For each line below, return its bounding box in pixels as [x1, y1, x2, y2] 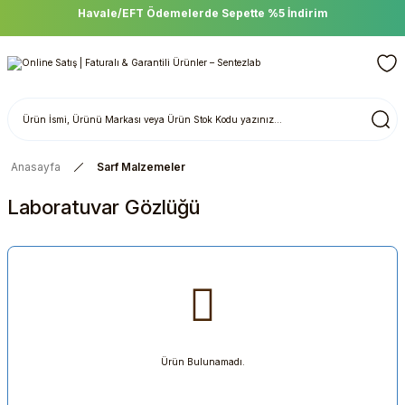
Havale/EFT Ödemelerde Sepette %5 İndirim [77, 6, 328, 20]
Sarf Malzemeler [97, 160, 185, 174]
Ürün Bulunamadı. [160, 356, 245, 367]
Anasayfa [11, 160, 61, 174]
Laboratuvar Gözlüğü [7, 194, 200, 219]
